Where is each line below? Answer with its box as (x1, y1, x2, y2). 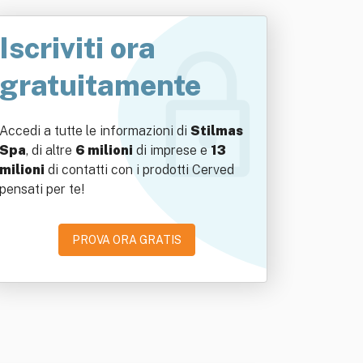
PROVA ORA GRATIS (71, 233, 181, 246)
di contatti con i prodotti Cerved (45, 162, 234, 177)
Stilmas (190, 123, 243, 139)
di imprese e (133, 143, 211, 158)
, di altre (26, 143, 75, 158)
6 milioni (75, 143, 133, 158)
